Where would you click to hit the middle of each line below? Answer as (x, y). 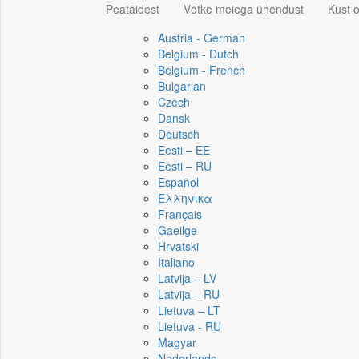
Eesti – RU (185, 166)
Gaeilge (177, 230)
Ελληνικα (185, 198)
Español (178, 182)
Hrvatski (178, 246)
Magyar (177, 342)
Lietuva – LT (189, 310)
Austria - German (202, 38)
